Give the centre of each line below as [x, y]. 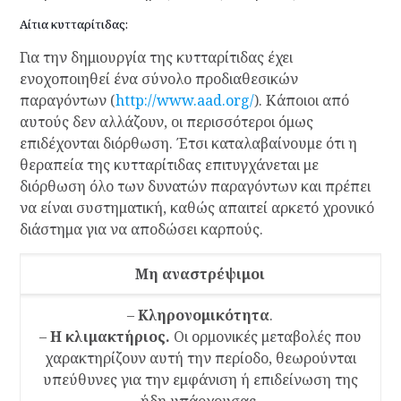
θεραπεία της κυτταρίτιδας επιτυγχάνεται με [169, 165]
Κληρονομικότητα [204, 316]
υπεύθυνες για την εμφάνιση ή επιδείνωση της [200, 380]
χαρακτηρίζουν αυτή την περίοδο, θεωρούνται [200, 358]
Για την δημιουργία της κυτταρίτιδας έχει [156, 58]
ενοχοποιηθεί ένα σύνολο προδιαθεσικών [158, 79]
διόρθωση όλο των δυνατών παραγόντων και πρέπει [195, 187]
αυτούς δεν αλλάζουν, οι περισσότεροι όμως [166, 122]
